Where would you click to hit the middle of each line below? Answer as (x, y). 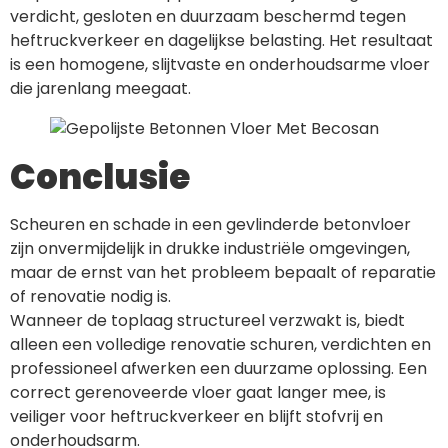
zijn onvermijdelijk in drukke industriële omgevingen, (210, 249)
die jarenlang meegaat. (100, 89)
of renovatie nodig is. (90, 297)
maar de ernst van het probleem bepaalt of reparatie (223, 273)
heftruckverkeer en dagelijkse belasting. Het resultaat (221, 41)
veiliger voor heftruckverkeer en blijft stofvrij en (196, 417)
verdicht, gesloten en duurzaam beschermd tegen (208, 17)
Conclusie (100, 177)
